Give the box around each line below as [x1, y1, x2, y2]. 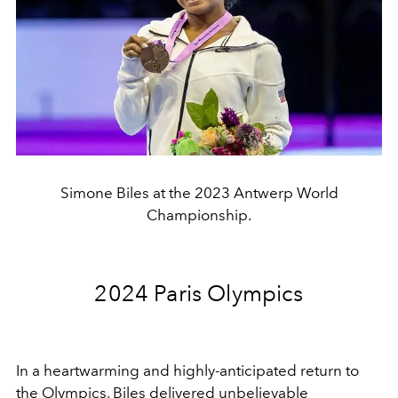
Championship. [147, 205, 251, 224]
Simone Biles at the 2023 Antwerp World [60, 183, 338, 202]
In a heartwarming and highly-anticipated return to [16, 361, 359, 379]
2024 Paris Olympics [94, 279, 304, 306]
